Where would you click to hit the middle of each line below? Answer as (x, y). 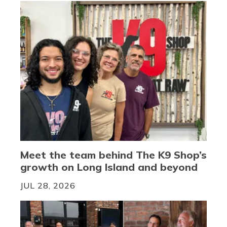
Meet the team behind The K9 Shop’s (113, 155)
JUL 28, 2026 (48, 186)
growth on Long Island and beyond (109, 167)
